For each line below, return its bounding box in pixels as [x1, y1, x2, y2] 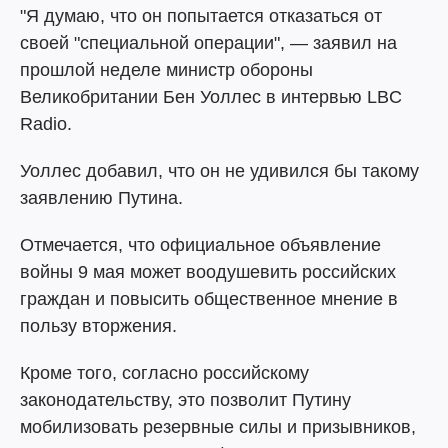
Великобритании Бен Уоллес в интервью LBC [20, 87, 402, 107]
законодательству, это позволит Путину [20, 390, 351, 410]
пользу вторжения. [20, 316, 177, 336]
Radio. [20, 114, 72, 134]
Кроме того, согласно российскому [20, 363, 309, 383]
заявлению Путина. [20, 188, 183, 208]
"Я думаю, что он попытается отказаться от [20, 6, 382, 26]
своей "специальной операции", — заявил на [20, 33, 397, 53]
